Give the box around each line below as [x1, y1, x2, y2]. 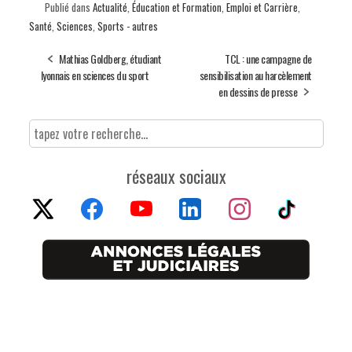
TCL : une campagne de [225, 50, 312, 68]
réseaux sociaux [126, 163, 226, 189]
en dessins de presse [218, 83, 297, 101]
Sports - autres [97, 18, 158, 35]
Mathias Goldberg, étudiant [59, 50, 161, 68]
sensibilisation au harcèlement [199, 67, 312, 84]
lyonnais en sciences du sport [40, 67, 148, 84]
